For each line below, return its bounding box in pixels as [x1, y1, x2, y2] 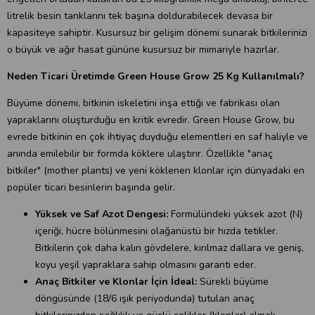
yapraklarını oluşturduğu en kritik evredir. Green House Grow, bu [7, 113, 295, 127]
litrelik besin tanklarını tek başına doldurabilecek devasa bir [7, 9, 273, 22]
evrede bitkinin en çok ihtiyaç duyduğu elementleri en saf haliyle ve [7, 130, 308, 143]
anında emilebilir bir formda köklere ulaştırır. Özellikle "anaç [7, 147, 273, 160]
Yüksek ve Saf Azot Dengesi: [35, 207, 168, 221]
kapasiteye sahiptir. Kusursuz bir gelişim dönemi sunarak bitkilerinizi [7, 26, 307, 39]
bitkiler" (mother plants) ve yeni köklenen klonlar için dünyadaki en [7, 164, 304, 177]
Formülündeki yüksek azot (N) [168, 207, 302, 221]
